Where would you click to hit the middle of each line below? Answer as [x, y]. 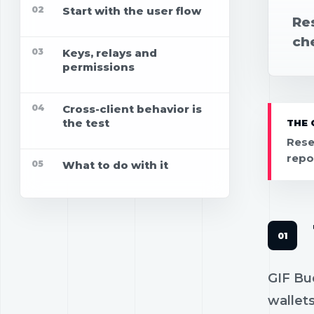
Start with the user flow [132, 11]
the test [86, 123]
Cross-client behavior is [132, 109]
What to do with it [115, 165]
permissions [98, 67]
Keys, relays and [110, 53]
